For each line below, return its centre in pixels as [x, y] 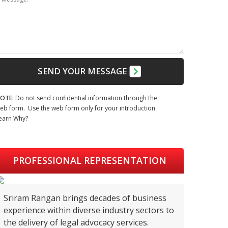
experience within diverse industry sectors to [89, 210]
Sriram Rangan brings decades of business [85, 198]
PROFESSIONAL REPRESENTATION [90, 161]
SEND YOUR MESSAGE [83, 71]
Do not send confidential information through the [85, 98]
